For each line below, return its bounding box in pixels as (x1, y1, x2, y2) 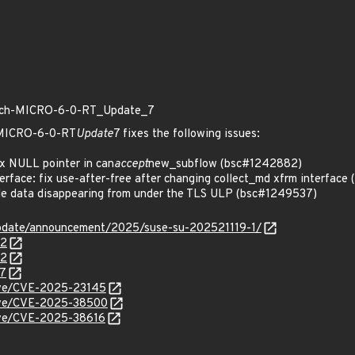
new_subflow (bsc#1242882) (148, 157, 302, 172)
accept (114, 157, 148, 172)
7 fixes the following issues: (113, 127, 260, 142)
